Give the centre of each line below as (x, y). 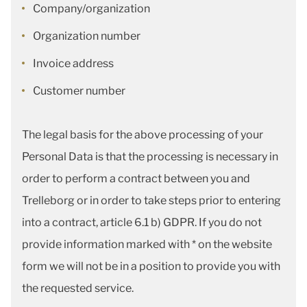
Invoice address (74, 63)
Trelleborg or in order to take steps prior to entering (151, 200)
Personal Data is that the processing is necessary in (150, 157)
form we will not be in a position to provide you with (151, 266)
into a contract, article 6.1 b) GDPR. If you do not (142, 222)
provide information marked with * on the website (147, 244)
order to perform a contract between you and (136, 179)
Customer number (79, 91)
